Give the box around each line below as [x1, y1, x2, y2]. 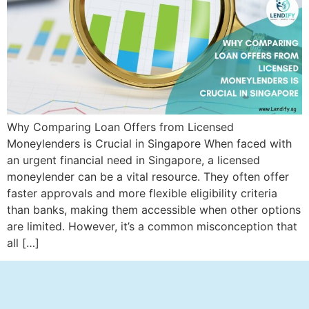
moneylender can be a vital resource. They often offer [7, 169, 289, 183]
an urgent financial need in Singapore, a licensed [7, 152, 260, 167]
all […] [7, 235, 39, 250]
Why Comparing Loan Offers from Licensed [7, 119, 234, 134]
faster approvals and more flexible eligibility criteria [7, 186, 277, 200]
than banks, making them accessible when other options [7, 202, 301, 217]
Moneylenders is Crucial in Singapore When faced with [7, 136, 292, 150]
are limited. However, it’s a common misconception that [7, 219, 297, 233]
